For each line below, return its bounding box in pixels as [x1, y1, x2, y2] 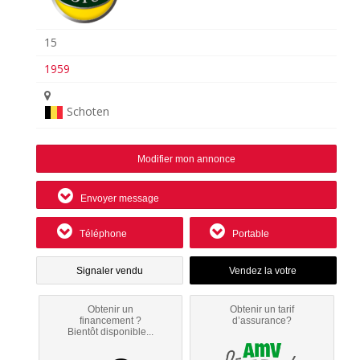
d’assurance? [232, 314, 292, 326]
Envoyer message [77, 192, 159, 204]
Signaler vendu [76, 264, 143, 276]
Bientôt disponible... [67, 325, 154, 337]
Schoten [67, 103, 110, 119]
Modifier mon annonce [137, 153, 235, 165]
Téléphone [76, 227, 127, 239]
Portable [230, 227, 270, 239]
